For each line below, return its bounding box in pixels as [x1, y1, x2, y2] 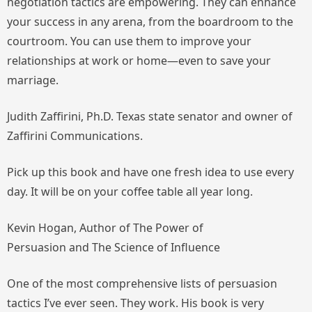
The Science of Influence [92, 239, 220, 255]
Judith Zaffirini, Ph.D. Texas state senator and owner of [7, 108, 292, 124]
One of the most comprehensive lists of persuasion [7, 275, 277, 291]
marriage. [7, 72, 58, 88]
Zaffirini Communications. [7, 127, 143, 143]
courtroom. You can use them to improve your [7, 33, 251, 49]
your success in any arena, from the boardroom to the [7, 13, 293, 29]
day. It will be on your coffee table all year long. [7, 183, 253, 199]
